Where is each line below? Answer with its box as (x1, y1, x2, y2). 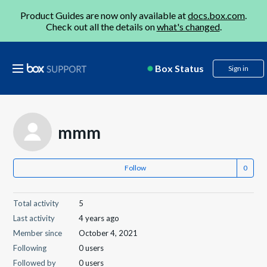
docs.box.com (188, 10, 245, 21)
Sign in (228, 64, 249, 73)
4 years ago (79, 213, 120, 223)
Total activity (13, 198, 60, 208)
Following (13, 243, 47, 253)
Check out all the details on (45, 21, 157, 32)
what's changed (156, 21, 220, 32)
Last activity (13, 213, 55, 223)
